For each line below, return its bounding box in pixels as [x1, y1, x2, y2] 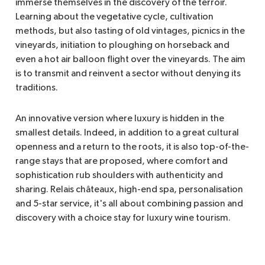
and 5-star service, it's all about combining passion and [15, 199, 243, 209]
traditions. [15, 83, 60, 93]
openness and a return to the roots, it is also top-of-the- [15, 143, 249, 153]
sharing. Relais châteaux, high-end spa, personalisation [15, 185, 243, 195]
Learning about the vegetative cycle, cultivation [15, 12, 214, 22]
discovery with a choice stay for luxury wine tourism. [15, 214, 232, 224]
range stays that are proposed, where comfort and [15, 157, 228, 167]
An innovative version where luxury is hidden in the [15, 114, 224, 124]
